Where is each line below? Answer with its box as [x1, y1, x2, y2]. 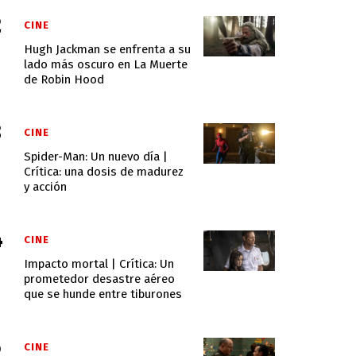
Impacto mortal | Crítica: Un [23, 256, 174, 271]
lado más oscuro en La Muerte [23, 56, 188, 72]
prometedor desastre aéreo [23, 271, 175, 286]
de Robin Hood [23, 72, 104, 87]
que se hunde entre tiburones [23, 286, 182, 301]
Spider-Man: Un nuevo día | [23, 149, 168, 164]
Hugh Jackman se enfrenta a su [23, 41, 191, 56]
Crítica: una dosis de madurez [23, 164, 184, 179]
